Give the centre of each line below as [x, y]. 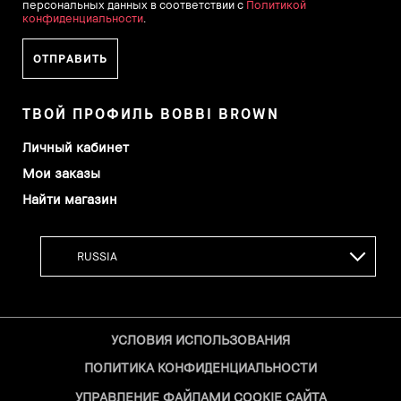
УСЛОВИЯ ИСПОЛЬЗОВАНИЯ [200, 339]
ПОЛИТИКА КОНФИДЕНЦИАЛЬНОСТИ [200, 367]
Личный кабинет [76, 146]
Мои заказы [61, 172]
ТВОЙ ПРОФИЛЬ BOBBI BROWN [151, 113]
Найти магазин [70, 198]
